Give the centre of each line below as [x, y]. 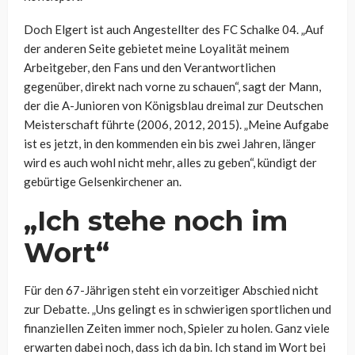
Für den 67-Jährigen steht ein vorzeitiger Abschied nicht [171, 290]
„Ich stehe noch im [156, 221]
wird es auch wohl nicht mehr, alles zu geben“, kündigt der [170, 163]
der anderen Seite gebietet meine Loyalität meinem [157, 49]
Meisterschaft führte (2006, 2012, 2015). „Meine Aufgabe [176, 125]
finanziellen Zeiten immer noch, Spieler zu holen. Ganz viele [177, 328]
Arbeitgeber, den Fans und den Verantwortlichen [150, 68]
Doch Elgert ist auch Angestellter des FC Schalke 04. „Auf [174, 30]
